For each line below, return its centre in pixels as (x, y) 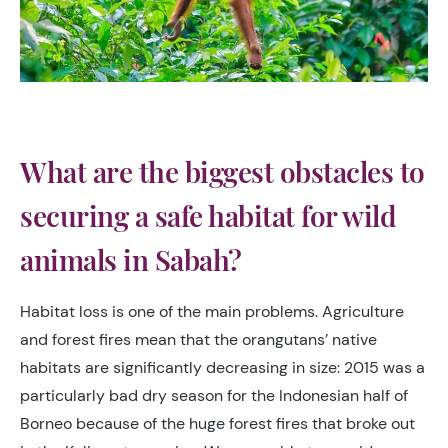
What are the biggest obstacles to (222, 172)
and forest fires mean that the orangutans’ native (198, 340)
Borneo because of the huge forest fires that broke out (217, 424)
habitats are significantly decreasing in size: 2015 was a (222, 368)
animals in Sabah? (131, 260)
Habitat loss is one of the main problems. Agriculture (212, 312)
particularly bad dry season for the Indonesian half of (214, 396)
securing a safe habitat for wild (208, 216)
